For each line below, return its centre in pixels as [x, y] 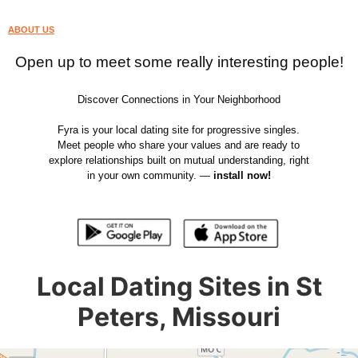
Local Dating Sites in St [179, 286]
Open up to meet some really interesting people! [179, 62]
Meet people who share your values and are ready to [179, 145]
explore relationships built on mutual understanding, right [179, 160]
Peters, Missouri [179, 316]
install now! [242, 175]
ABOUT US [31, 30]
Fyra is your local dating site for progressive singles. [179, 130]
